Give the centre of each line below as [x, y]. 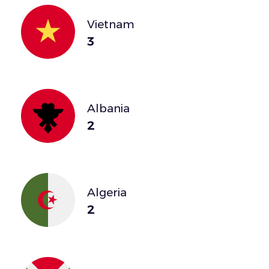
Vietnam [111, 24]
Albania [108, 108]
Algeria [107, 192]
